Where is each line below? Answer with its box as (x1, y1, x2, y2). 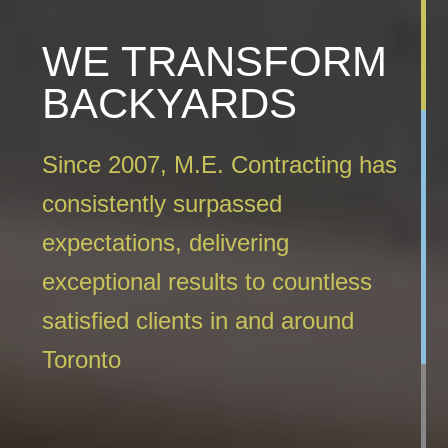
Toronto (42, 346, 122, 374)
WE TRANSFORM (42, 38, 388, 86)
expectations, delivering (42, 229, 290, 257)
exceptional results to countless (42, 268, 373, 296)
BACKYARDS (42, 80, 298, 128)
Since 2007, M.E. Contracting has (42, 151, 398, 179)
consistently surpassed (42, 190, 283, 218)
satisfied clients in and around (42, 307, 355, 335)
